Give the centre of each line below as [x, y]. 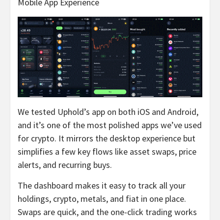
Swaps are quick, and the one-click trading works [107, 212]
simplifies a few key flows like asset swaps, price [107, 151]
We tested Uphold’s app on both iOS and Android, [108, 111]
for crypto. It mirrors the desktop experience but [107, 138]
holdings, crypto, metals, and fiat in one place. [102, 198]
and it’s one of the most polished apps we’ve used [110, 125]
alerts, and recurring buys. [65, 165]
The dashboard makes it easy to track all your [102, 185]
